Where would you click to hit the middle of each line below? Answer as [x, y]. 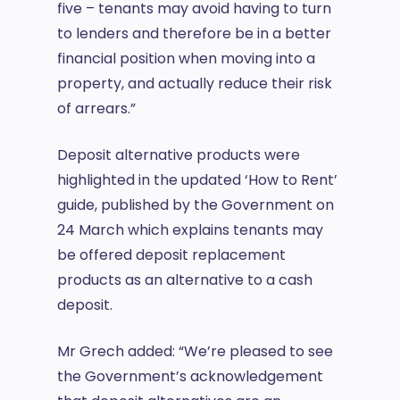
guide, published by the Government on [196, 205]
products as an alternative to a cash [185, 280]
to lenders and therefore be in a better [194, 33]
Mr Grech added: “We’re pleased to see [195, 351]
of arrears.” [96, 108]
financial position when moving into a [186, 58]
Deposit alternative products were [179, 155]
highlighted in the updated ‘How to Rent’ [197, 180]
